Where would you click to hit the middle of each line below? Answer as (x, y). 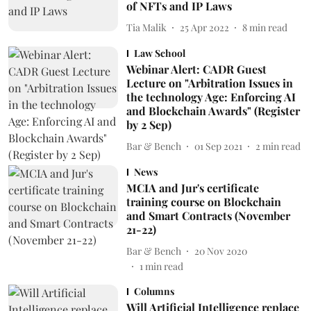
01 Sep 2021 (218, 146)
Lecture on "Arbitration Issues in (209, 83)
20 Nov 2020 (220, 251)
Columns (154, 291)
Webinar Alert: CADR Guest (196, 69)
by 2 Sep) (149, 125)
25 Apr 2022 (204, 27)
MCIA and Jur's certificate (192, 188)
